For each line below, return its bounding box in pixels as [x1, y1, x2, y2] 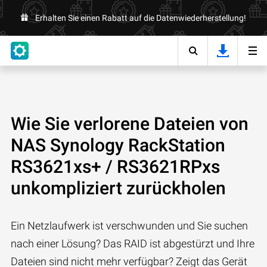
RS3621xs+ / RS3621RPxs [11, 156, 220, 177]
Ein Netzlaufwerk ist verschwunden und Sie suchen [11, 219, 248, 232]
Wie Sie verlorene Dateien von [11, 113, 249, 134]
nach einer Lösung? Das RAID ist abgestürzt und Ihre [11, 237, 254, 250]
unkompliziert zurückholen [11, 178, 226, 198]
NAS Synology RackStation [11, 135, 225, 156]
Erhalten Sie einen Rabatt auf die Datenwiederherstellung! [35, 13, 246, 23]
